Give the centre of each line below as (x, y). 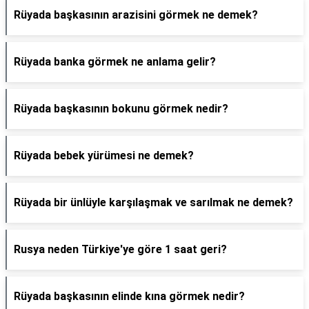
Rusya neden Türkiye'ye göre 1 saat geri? (120, 249)
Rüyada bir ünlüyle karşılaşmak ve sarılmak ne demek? (153, 202)
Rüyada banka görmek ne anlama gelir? (115, 62)
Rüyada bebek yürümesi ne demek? (104, 156)
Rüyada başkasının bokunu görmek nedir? (121, 109)
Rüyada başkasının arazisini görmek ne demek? (136, 15)
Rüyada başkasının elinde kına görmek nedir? (129, 296)
